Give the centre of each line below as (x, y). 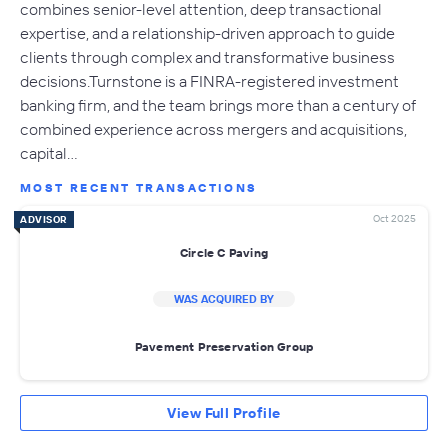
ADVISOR (44, 220)
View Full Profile (224, 413)
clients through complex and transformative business (207, 57)
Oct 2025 (394, 219)
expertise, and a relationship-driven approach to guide (207, 33)
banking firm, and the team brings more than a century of (218, 105)
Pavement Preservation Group (224, 346)
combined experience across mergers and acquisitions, (213, 129)
